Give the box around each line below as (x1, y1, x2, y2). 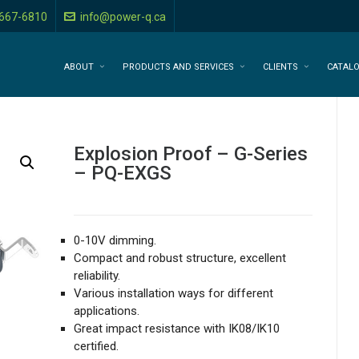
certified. (74, 339, 119, 353)
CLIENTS (263, 62, 298, 72)
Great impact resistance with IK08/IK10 (74, 321, 280, 336)
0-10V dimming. (74, 233, 157, 248)
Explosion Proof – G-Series (74, 143, 309, 165)
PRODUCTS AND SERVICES (123, 62, 234, 72)
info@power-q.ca (80, 10, 166, 23)
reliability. (74, 268, 121, 283)
